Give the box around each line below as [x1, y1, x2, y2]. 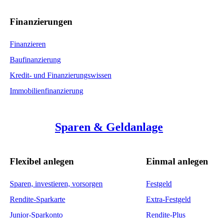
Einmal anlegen [146, 156, 208, 166]
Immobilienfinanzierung [10, 87, 83, 95]
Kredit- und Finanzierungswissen [10, 71, 111, 80]
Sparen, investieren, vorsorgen [10, 179, 103, 188]
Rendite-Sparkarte [10, 195, 65, 203]
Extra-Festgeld [146, 195, 191, 203]
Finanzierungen [10, 17, 73, 27]
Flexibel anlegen [10, 156, 74, 166]
